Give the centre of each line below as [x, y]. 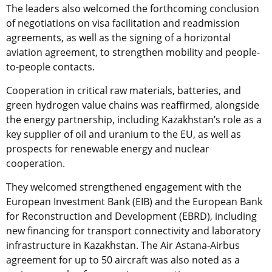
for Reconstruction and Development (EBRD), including [131, 216]
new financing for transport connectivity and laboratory [133, 230]
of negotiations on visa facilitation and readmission [123, 23]
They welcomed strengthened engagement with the [124, 187]
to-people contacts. [50, 66]
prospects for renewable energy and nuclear [108, 148]
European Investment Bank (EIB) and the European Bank [134, 201]
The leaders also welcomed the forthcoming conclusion [133, 8]
